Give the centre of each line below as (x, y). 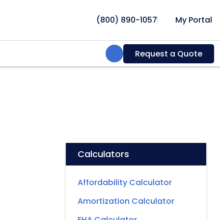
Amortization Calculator (126, 201)
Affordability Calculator (125, 182)
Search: (123, 53)
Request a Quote (169, 54)
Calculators (103, 154)
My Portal (193, 20)
